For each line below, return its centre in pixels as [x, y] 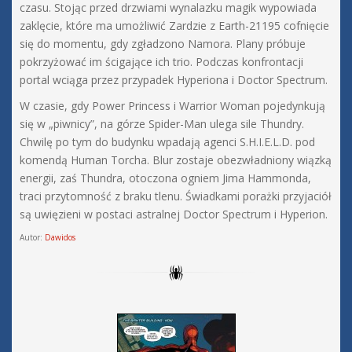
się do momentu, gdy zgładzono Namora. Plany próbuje [163, 44]
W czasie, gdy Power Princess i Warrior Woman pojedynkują [172, 106]
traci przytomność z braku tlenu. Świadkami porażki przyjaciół [176, 196]
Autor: [32, 238]
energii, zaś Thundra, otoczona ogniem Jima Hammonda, [165, 178]
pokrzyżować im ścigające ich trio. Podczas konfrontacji [161, 62]
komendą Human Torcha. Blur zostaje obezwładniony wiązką [176, 160]
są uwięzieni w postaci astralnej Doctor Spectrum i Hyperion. [174, 214]
